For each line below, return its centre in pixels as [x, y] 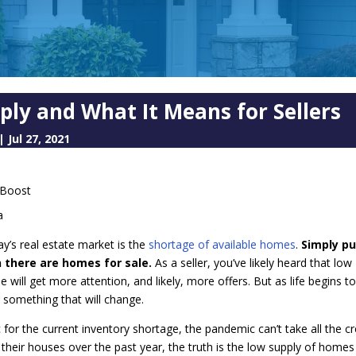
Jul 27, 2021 [39, 139]
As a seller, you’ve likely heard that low [254, 262]
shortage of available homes [222, 244]
